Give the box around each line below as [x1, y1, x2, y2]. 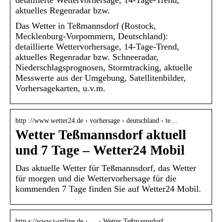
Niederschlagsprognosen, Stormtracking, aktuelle [15, 62, 192, 72]
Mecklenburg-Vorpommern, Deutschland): [15, 31, 168, 41]
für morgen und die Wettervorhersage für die [15, 173, 176, 183]
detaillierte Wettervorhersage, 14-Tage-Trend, [15, 41, 179, 52]
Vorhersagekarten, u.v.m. [15, 83, 106, 93]
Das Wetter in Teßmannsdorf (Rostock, [15, 20, 156, 31]
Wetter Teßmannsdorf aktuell [15, 127, 186, 142]
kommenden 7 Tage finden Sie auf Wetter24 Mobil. [15, 183, 201, 194]
